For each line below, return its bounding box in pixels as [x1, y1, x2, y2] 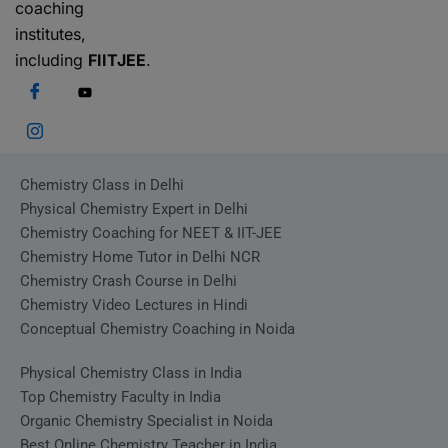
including [15, 50, 88, 71]
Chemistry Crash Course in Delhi [20, 272, 237, 291]
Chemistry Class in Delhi [20, 176, 184, 195]
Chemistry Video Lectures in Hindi [20, 296, 248, 315]
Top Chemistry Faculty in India [20, 388, 221, 407]
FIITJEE [88, 50, 146, 71]
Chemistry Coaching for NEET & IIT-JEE [20, 224, 282, 243]
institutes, [15, 24, 86, 45]
